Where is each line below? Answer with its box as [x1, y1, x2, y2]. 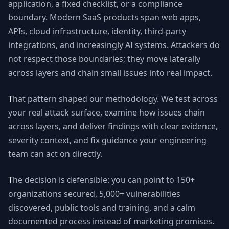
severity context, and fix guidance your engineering [8, 134, 207, 146]
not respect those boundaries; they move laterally [8, 53, 200, 64]
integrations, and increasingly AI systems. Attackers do [8, 39, 220, 51]
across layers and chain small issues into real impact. [8, 67, 212, 78]
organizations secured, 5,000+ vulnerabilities [8, 188, 180, 199]
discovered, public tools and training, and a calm [8, 202, 195, 213]
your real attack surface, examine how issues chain [8, 107, 205, 118]
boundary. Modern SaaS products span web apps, [8, 12, 201, 23]
